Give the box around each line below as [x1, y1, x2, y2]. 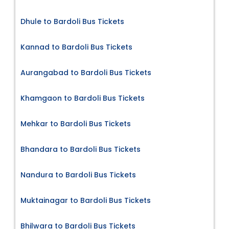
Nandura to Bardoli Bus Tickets [20, 169, 136, 180]
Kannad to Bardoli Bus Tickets [20, 41, 132, 52]
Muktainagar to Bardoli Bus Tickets [20, 195, 151, 205]
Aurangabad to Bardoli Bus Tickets [20, 67, 151, 78]
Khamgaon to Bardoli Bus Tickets [20, 93, 145, 103]
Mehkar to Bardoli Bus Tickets [20, 118, 131, 129]
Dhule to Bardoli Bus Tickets [20, 16, 124, 27]
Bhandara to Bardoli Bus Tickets [20, 144, 141, 154]
